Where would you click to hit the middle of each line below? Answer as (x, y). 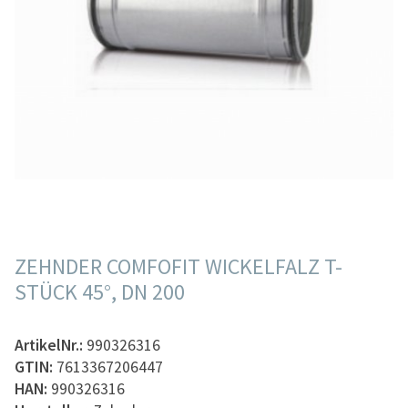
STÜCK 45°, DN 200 (100, 291)
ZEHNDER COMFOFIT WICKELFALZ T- (178, 266)
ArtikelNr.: (51, 345)
